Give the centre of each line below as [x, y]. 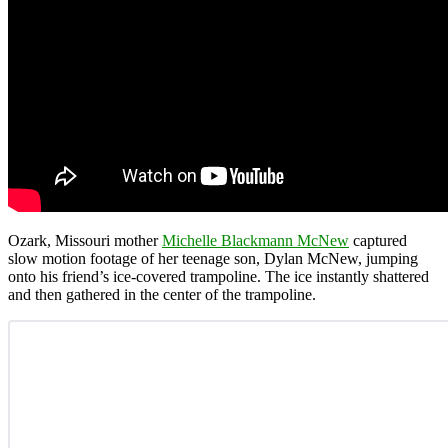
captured [378, 240]
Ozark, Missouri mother [85, 240]
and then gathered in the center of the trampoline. [162, 294]
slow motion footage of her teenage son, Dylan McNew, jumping [213, 258]
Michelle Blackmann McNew [255, 240]
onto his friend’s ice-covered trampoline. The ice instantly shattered [218, 276]
